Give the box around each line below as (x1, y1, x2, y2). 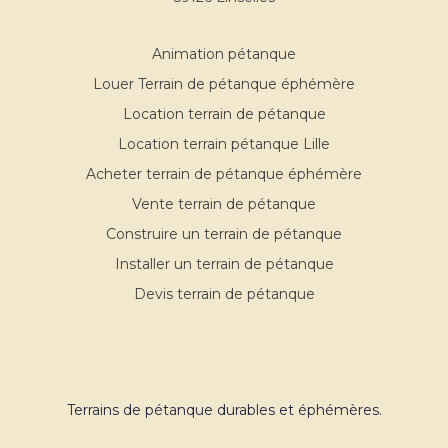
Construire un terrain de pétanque (106, 225, 342, 243)
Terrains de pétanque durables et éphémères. (66, 401, 382, 419)
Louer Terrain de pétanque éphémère (93, 75, 355, 93)
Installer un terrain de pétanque (114, 255, 334, 273)
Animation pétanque (152, 45, 296, 63)
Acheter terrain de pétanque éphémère (86, 165, 362, 183)
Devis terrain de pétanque (133, 285, 315, 303)
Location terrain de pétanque (122, 105, 326, 123)
